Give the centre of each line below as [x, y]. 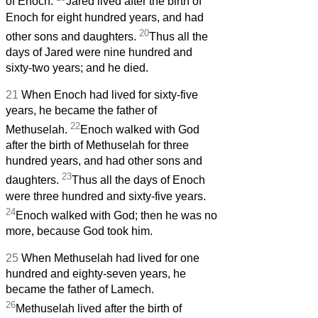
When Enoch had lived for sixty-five [110, 94]
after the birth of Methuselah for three [97, 146]
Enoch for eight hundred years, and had [105, 17]
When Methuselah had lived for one [110, 258]
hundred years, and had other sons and [104, 161]
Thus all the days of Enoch [138, 180]
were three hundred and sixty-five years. [106, 196]
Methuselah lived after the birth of [99, 309]
